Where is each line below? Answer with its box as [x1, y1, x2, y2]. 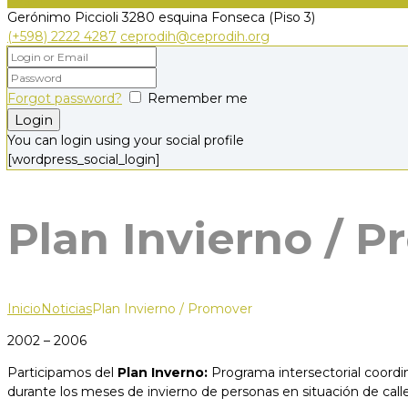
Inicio [7, 301, 41, 318]
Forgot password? [7, 89, 122, 107]
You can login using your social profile [7, 131, 244, 148]
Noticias [41, 301, 92, 318]
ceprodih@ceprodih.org [120, 27, 270, 45]
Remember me [148, 89, 248, 107]
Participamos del [7, 364, 117, 382]
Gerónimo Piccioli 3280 [7, 8, 155, 25]
